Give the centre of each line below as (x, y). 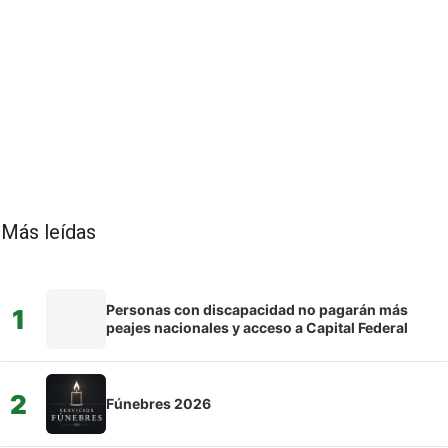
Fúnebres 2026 (158, 404)
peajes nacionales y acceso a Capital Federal (257, 328)
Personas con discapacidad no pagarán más (257, 310)
